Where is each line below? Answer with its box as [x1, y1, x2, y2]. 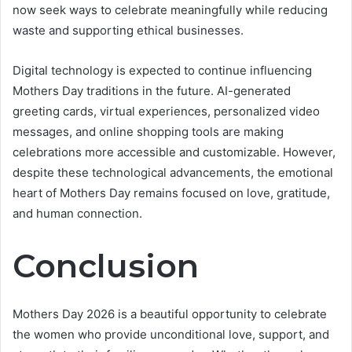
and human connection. [13, 205, 142, 221]
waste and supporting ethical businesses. [13, 22, 244, 38]
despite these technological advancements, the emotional [13, 164, 333, 180]
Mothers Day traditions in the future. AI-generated [13, 82, 291, 98]
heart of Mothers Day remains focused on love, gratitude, [13, 185, 330, 200]
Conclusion [13, 245, 199, 285]
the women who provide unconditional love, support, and [13, 327, 329, 343]
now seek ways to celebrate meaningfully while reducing [13, 2, 328, 17]
